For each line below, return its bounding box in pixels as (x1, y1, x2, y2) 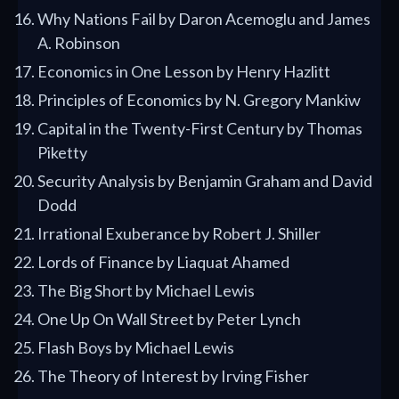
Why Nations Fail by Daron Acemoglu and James (37, 9, 370, 29)
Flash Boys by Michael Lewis (37, 338, 234, 358)
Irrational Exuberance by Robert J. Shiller (37, 224, 321, 244)
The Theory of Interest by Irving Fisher (37, 366, 309, 387)
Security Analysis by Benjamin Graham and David (37, 171, 372, 191)
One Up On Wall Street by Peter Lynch (37, 309, 301, 330)
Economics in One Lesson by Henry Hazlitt (37, 61, 330, 82)
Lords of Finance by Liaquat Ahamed (37, 252, 289, 273)
